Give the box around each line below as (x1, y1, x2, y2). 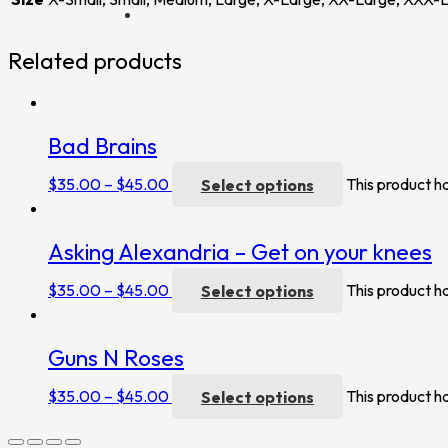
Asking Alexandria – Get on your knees (48, 237, 432, 266)
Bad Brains (48, 131, 157, 160)
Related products (8, 47, 182, 76)
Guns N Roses (48, 343, 184, 372)
